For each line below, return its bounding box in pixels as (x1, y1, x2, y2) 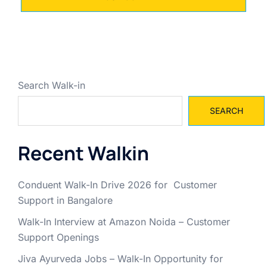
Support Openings (18, 231, 99, 243)
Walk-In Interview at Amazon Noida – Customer (18, 215, 230, 228)
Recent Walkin (18, 139, 149, 166)
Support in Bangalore (18, 194, 113, 206)
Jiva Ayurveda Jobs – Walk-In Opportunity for (18, 252, 223, 265)
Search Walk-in (18, 79, 85, 91)
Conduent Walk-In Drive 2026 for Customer (18, 178, 217, 191)
